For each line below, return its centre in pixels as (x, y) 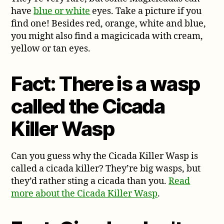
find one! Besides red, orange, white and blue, (109, 23)
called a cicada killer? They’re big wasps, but (106, 168)
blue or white (62, 11)
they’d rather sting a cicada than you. (90, 181)
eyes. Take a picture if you (146, 11)
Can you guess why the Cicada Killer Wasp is (105, 156)
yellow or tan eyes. (51, 48)
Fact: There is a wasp (105, 83)
